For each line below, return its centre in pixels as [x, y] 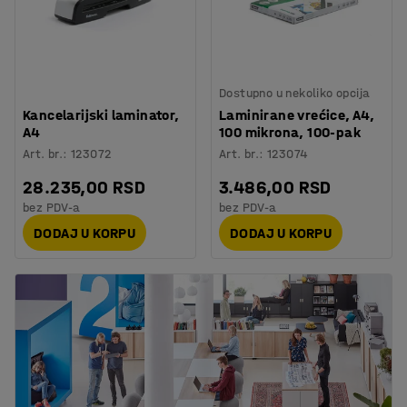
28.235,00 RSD [84, 188]
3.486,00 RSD [275, 188]
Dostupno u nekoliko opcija [295, 93]
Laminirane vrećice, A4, [297, 115]
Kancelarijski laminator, [101, 115]
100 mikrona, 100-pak [290, 132]
